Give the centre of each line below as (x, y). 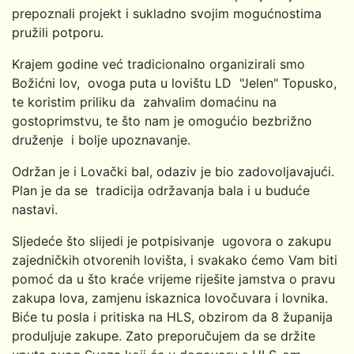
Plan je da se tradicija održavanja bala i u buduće (161, 190)
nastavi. (35, 209)
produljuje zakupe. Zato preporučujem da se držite (164, 335)
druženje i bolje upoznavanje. (101, 139)
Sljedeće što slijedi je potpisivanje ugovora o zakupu (171, 241)
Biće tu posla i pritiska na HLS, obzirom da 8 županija (172, 316)
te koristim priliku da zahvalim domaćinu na (146, 102)
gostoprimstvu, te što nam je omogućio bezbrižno (162, 121)
